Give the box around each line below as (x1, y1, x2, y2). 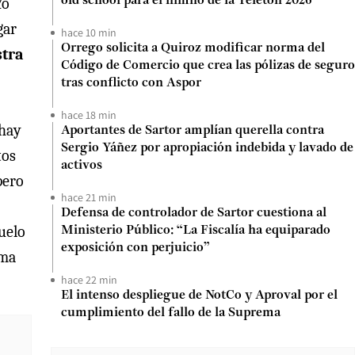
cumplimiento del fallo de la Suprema (61, 307, 281, 319)
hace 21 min (61, 190, 116, 204)
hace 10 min (61, 25, 116, 40)
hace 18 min (61, 108, 116, 122)
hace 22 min (61, 273, 117, 287)
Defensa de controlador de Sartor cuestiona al (61, 207, 326, 219)
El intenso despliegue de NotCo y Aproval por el (61, 289, 338, 302)
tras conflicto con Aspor (61, 77, 201, 90)
